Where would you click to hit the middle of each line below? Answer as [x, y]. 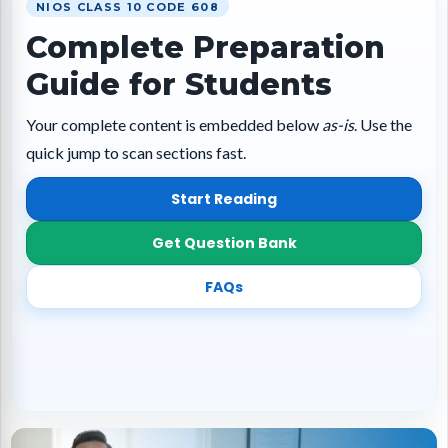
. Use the [383, 124]
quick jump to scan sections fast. [136, 152]
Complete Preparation [205, 47]
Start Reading [224, 198]
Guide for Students [179, 84]
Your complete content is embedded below [174, 124]
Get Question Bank [224, 242]
